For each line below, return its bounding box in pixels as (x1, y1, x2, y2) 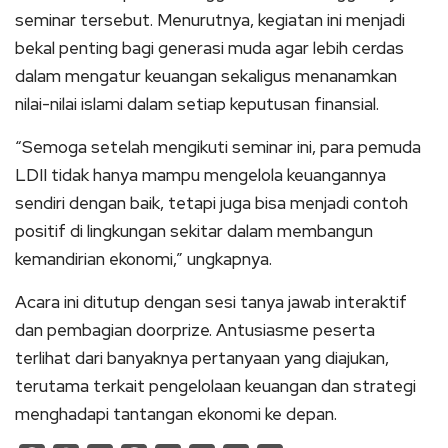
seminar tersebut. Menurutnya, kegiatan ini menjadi (15, 9, 405, 31)
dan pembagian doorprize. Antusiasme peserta (15, 319, 375, 341)
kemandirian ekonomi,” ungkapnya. (15, 248, 272, 270)
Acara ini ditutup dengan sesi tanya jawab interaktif (15, 291, 407, 313)
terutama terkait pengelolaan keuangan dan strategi (15, 375, 416, 397)
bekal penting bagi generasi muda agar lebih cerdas (15, 37, 404, 59)
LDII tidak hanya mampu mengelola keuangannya (15, 164, 386, 186)
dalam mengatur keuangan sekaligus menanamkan (15, 65, 397, 87)
